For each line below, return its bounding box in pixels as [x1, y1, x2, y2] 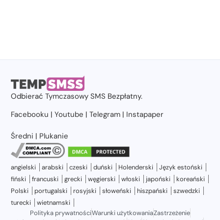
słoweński [102, 187, 132, 195]
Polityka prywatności [29, 209, 91, 218]
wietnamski [37, 198, 71, 207]
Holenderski [118, 163, 154, 172]
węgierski [88, 175, 116, 184]
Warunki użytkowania [91, 209, 153, 218]
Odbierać [11, 91, 46, 101]
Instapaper [126, 109, 164, 119]
